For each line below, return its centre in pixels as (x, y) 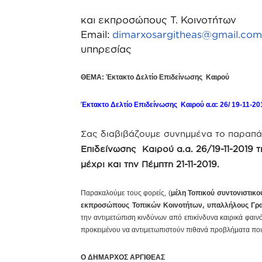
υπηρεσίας (106, 49)
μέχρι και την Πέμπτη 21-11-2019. (150, 164)
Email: (97, 34)
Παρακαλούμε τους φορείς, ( (126, 193)
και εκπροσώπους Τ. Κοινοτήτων (160, 20)
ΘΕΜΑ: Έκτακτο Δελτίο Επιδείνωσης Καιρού (155, 77)
